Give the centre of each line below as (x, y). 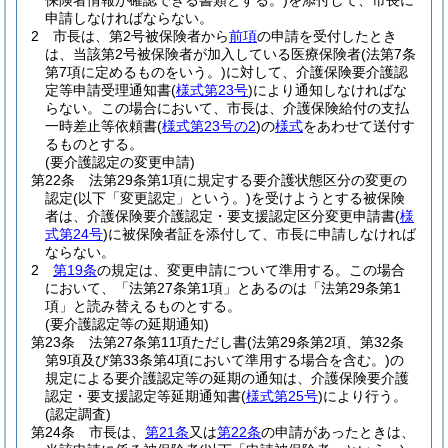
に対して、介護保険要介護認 (317, 72)
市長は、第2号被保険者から (141, 36)
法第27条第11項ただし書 (168, 342)
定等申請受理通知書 (108, 90)
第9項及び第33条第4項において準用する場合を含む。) (217, 360)
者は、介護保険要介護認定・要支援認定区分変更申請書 (220, 216)
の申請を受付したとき (327, 36)
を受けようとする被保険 (328, 198)
